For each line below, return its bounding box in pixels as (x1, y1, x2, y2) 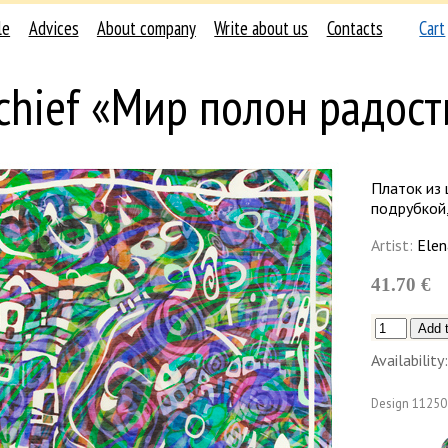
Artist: (371, 235, 413, 256)
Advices (28, 16, 79, 41)
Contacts (326, 16, 383, 41)
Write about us (214, 16, 309, 41)
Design (371, 395, 409, 413)
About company (96, 16, 196, 41)
